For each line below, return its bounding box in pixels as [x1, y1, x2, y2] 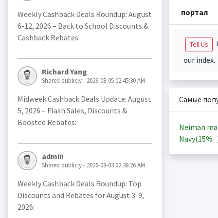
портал [181, 7, 208, 17]
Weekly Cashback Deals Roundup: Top [17, 179, 142, 189]
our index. [183, 55, 215, 65]
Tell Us [189, 40, 208, 49]
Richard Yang [41, 67, 87, 77]
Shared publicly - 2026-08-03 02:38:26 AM [41, 161, 145, 170]
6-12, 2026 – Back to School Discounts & [17, 21, 148, 31]
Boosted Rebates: [17, 117, 76, 127]
